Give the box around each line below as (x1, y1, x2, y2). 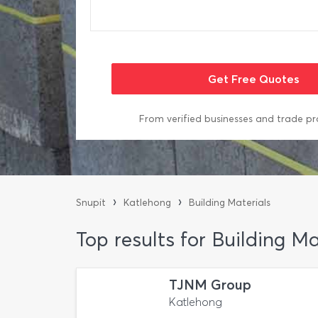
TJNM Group (169, 277, 251, 293)
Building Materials (189, 197, 270, 209)
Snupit (76, 197, 106, 209)
